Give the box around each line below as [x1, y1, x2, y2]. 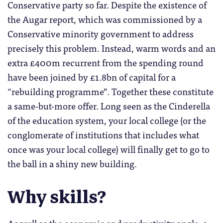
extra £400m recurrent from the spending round [7, 54, 204, 70]
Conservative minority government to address [7, 25, 194, 41]
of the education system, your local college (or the [7, 112, 206, 127]
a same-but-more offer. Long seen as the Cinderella [7, 98, 210, 113]
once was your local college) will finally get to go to [7, 141, 210, 156]
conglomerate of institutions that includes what [7, 126, 199, 142]
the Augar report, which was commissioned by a [7, 11, 202, 26]
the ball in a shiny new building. [7, 155, 137, 171]
